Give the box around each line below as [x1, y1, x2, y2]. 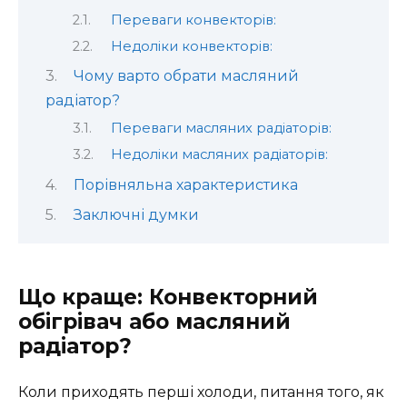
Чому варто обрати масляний [73, 67, 299, 85]
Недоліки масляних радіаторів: [110, 146, 328, 164]
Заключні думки [73, 205, 199, 223]
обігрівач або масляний [18, 309, 291, 335]
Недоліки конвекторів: [110, 37, 273, 55]
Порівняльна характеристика [73, 175, 298, 194]
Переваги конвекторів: [110, 11, 276, 28]
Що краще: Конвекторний [18, 284, 318, 311]
